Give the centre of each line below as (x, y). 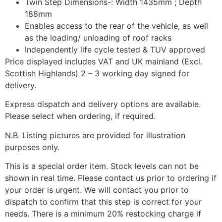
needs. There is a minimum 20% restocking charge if (103, 214)
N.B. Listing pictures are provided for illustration (95, 135)
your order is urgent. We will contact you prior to (97, 190)
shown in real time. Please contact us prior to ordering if (111, 178)
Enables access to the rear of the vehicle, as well (116, 26)
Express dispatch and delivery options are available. (103, 104)
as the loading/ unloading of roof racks (98, 37)
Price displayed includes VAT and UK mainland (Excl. (104, 61)
